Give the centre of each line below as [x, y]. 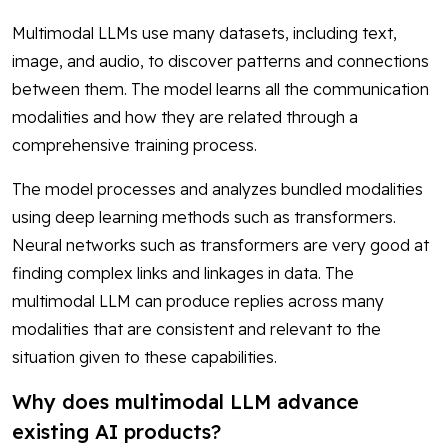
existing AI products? [116, 432]
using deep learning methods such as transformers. [204, 217]
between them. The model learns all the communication [220, 89]
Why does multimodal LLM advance [185, 402]
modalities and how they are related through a [185, 117]
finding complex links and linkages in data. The [183, 273]
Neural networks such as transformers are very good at [220, 245]
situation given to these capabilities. [144, 357]
